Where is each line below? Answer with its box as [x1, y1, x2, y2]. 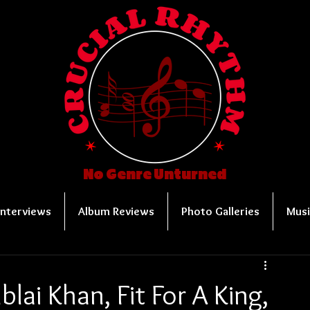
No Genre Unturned [83, 168, 226, 181]
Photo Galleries [181, 204, 259, 218]
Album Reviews [78, 204, 154, 218]
